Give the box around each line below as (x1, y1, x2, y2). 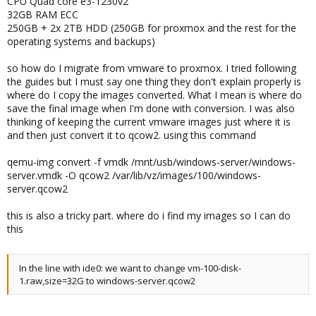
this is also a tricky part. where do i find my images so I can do (7, 209, 291, 222)
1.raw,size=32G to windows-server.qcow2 (19, 274, 195, 287)
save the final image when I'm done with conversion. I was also (7, 102, 295, 115)
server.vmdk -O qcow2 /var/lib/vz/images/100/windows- (7, 169, 261, 182)
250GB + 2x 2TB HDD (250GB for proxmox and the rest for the (7, 21, 296, 35)
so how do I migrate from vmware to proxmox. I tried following (7, 61, 296, 75)
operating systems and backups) (7, 35, 155, 48)
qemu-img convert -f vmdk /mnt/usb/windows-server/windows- (7, 155, 296, 169)
